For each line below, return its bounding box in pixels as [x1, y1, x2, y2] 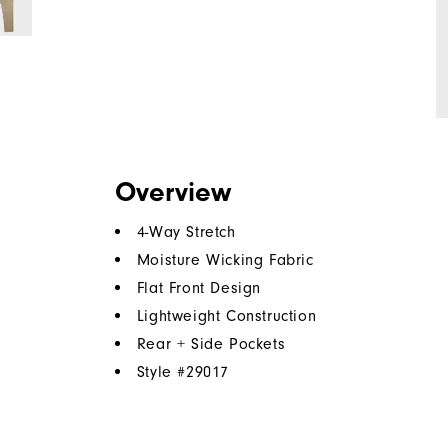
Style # [136, 362, 187, 381]
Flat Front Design [136, 278, 262, 297]
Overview [114, 175, 231, 208]
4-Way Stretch [136, 222, 236, 241]
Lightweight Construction [136, 306, 317, 325]
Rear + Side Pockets [136, 334, 286, 353]
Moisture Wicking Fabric [136, 250, 314, 269]
